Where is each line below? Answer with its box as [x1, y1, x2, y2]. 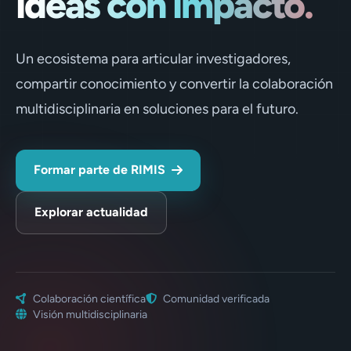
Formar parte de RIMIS [34, 162, 166, 178]
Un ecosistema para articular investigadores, [16, 50, 291, 67]
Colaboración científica [33, 291, 146, 306]
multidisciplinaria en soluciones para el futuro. [16, 100, 299, 118]
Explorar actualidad [34, 204, 149, 220]
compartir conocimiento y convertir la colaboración [16, 75, 333, 92]
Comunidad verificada [163, 291, 270, 306]
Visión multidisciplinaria [33, 307, 147, 321]
